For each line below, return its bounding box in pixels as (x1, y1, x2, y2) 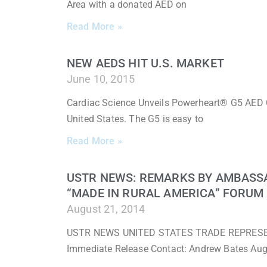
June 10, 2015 (67, 72, 135, 85)
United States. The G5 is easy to (67, 113, 204, 125)
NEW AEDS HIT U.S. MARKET (67, 55, 224, 70)
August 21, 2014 (67, 202, 145, 215)
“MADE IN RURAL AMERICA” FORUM (67, 185, 264, 200)
